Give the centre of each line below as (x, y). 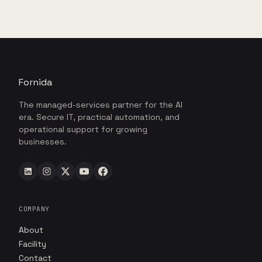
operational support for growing (83, 129)
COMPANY (34, 209)
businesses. (43, 142)
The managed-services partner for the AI (101, 105)
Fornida (35, 82)
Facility (32, 244)
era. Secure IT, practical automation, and (99, 117)
